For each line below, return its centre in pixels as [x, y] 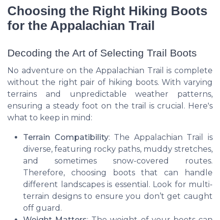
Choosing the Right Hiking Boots [107, 11]
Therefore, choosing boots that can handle [118, 173]
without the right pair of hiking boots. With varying [110, 82]
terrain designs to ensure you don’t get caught [118, 196]
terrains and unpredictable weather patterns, [110, 94]
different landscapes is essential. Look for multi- [118, 185]
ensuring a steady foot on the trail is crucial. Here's [110, 106]
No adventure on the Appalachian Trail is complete [110, 71]
